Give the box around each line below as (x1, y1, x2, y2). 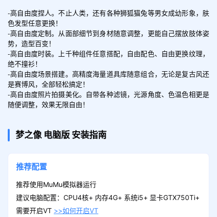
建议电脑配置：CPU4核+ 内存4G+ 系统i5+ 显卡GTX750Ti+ (15, 193, 200, 201)
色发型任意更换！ (7, 17, 62, 28)
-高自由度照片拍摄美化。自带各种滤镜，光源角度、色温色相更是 (7, 89, 210, 99)
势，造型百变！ (7, 38, 55, 48)
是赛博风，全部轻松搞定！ (7, 78, 89, 89)
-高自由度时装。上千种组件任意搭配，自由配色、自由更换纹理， (7, 48, 210, 58)
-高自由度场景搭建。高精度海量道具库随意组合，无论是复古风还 (7, 68, 210, 78)
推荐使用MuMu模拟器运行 (15, 180, 96, 188)
